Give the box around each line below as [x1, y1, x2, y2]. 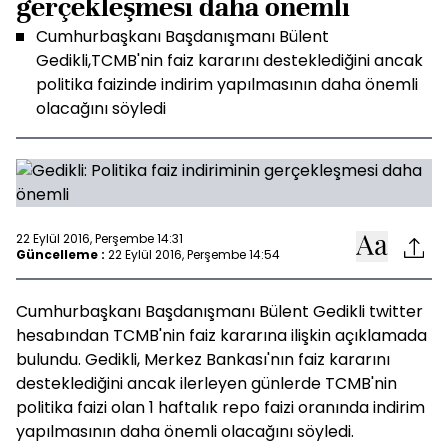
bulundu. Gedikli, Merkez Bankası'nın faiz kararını [16, 348, 390, 371]
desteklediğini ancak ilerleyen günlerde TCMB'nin [16, 372, 397, 395]
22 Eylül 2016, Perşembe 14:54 [108, 245, 280, 263]
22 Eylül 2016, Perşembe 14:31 [16, 229, 183, 247]
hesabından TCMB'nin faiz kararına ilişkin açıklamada [16, 324, 427, 347]
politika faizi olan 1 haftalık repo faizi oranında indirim [16, 396, 425, 419]
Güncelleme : [16, 245, 105, 263]
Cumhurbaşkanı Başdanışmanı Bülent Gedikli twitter [16, 300, 423, 323]
